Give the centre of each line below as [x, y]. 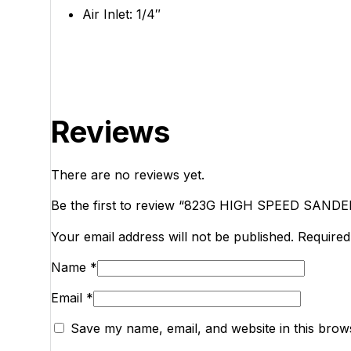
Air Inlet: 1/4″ [122, 14]
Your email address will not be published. [173, 236]
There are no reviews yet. [128, 174]
